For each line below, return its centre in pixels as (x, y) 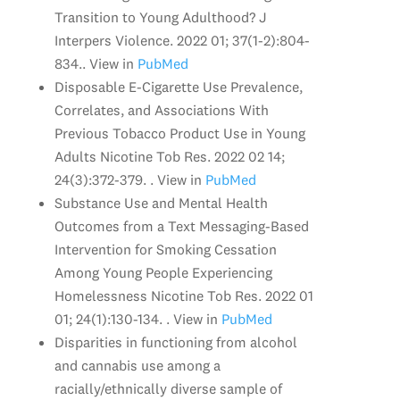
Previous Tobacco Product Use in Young (179, 133)
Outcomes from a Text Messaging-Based (181, 225)
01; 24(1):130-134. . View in (136, 318)
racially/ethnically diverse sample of (168, 388)
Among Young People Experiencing (163, 272)
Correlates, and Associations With (161, 109)
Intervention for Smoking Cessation (165, 249)
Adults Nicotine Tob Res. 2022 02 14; (169, 156)
